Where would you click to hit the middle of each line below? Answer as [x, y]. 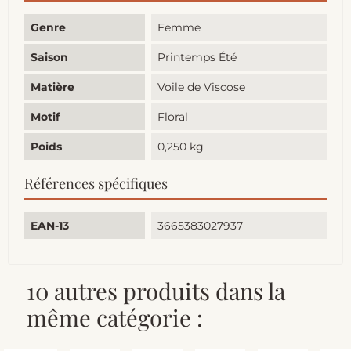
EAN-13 [50, 226]
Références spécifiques [96, 184]
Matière [52, 87]
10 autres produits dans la [156, 291]
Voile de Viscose [202, 87]
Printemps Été [197, 58]
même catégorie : [115, 318]
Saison [49, 58]
